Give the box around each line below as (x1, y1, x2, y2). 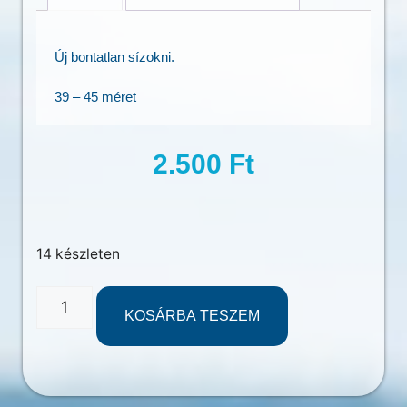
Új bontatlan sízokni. (55, 48, 174, 65)
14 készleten (36, 245, 120, 263)
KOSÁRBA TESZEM (124, 307, 260, 323)
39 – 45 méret (55, 89, 136, 105)
